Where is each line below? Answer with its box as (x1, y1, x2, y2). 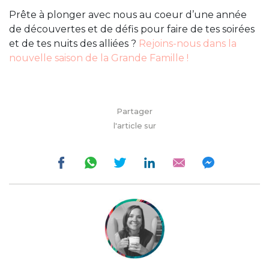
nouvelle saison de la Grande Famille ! (9, 52, 189, 64)
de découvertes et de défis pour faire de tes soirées (9, 23, 255, 35)
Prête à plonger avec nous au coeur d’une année (9, 9, 247, 21)
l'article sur (113, 121, 156, 131)
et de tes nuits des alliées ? (9, 38, 139, 50)
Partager (116, 107, 153, 116)
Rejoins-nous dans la (139, 38, 237, 50)
